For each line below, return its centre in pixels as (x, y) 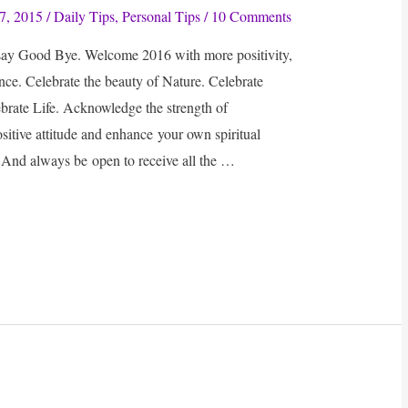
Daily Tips (85, 16)
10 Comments (252, 16)
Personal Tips (162, 16)
